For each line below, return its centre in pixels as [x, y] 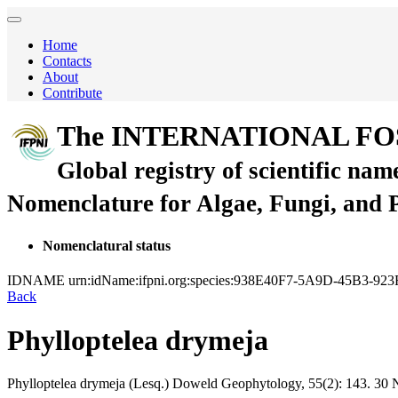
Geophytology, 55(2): [282, 384]
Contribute [72, 93]
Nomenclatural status [107, 245]
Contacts [67, 61]
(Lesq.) [149, 384]
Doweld [193, 384]
